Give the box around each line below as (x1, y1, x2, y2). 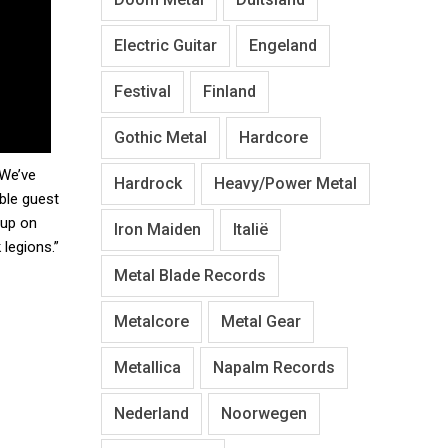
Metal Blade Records (114, 265, 266, 285)
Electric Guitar (114, 35, 217, 55)
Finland (203, 81, 256, 101)
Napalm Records (213, 357, 335, 377)
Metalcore (114, 311, 189, 331)
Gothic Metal (114, 127, 207, 147)
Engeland (249, 35, 317, 55)
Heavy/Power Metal (214, 173, 357, 193)
